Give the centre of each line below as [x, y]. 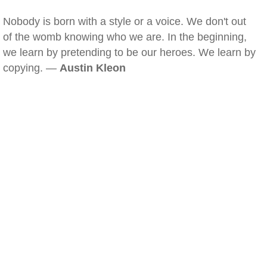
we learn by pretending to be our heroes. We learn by [129, 52]
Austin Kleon [93, 68]
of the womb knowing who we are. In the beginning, [125, 37]
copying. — [31, 68]
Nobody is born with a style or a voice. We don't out [125, 21]
